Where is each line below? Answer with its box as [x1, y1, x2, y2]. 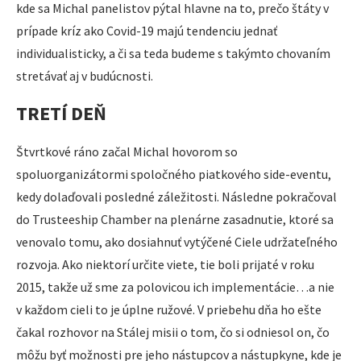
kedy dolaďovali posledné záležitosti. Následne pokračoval [16, 188, 337, 205]
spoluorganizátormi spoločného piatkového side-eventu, [16, 165, 331, 182]
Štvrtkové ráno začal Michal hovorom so [16, 143, 238, 160]
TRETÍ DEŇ [16, 100, 106, 126]
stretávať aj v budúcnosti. [16, 68, 153, 85]
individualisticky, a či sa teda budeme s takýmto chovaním [16, 45, 330, 62]
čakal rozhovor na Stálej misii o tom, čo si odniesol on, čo [16, 323, 330, 340]
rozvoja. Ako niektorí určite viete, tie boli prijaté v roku [16, 255, 314, 272]
